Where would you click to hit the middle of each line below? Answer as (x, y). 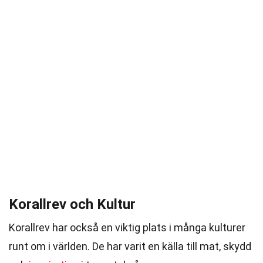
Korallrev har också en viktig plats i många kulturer (127, 227)
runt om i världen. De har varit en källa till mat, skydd (130, 246)
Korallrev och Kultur (72, 204)
